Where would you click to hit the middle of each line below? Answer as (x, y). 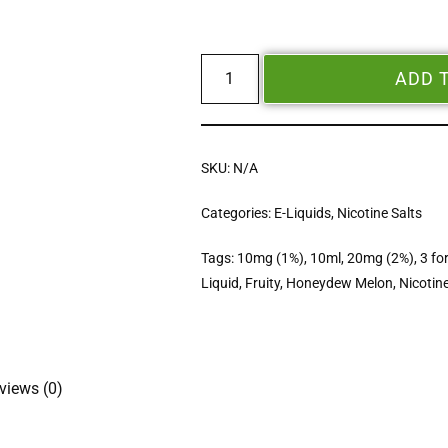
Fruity (263, 283)
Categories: (238, 213)
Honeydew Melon (340, 283)
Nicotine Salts (380, 213)
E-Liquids (303, 213)
